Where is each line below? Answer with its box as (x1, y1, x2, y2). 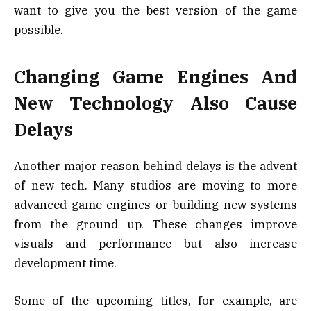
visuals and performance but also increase (14, 236, 297, 252)
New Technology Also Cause (14, 91, 297, 115)
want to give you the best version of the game (14, 3, 297, 19)
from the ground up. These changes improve (14, 217, 297, 233)
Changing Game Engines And (14, 65, 297, 88)
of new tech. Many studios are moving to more (14, 178, 297, 194)
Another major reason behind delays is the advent (14, 158, 297, 174)
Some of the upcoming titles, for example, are (14, 293, 297, 309)
